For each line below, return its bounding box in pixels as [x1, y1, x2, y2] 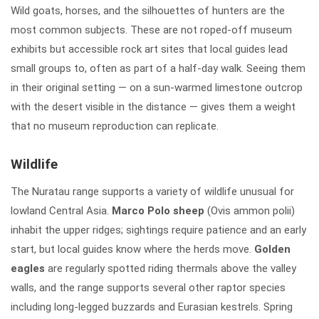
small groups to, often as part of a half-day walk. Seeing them [11, 61, 305, 75]
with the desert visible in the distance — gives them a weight [11, 100, 296, 113]
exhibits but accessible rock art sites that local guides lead [11, 42, 288, 56]
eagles [11, 261, 45, 275]
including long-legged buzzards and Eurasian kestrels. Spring [11, 300, 293, 313]
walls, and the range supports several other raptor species [11, 281, 286, 294]
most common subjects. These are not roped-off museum [11, 23, 292, 36]
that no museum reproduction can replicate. [11, 119, 219, 132]
